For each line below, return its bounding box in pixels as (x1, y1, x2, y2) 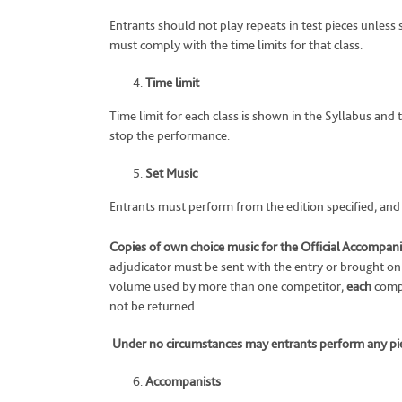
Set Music (145, 165, 197, 181)
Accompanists (145, 373, 221, 389)
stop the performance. (109, 127, 230, 144)
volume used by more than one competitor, (109, 278, 344, 294)
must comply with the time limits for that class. (109, 37, 363, 53)
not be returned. (109, 298, 197, 314)
